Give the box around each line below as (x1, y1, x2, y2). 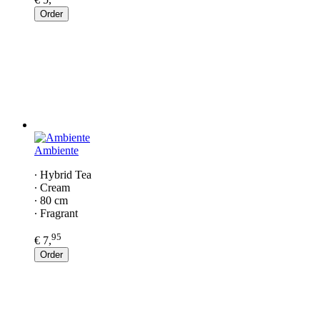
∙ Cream (34, 181, 70, 194)
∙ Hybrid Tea (34, 168, 91, 181)
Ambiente (34, 144, 79, 156)
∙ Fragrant (34, 206, 78, 219)
